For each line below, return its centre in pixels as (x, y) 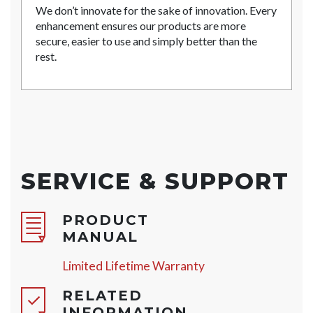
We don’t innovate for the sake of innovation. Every (156, 10)
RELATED (102, 296)
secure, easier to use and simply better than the (146, 41)
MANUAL (100, 237)
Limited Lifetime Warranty (133, 266)
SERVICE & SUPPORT (155, 182)
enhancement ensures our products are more (141, 26)
